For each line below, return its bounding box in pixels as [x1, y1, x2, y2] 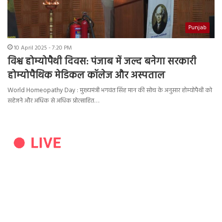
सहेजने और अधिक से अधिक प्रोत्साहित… [7, 96, 99, 107]
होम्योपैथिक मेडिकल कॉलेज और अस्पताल [7, 68, 165, 84]
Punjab [188, 23, 207, 33]
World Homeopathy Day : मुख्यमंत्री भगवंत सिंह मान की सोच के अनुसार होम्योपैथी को [7, 85, 212, 96]
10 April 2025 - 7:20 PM [14, 43, 72, 54]
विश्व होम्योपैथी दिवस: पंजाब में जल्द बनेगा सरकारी [7, 54, 196, 70]
